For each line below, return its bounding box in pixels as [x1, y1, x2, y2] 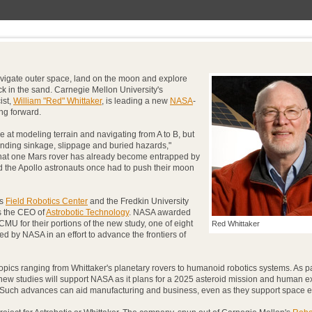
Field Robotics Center [6, 196, 88, 206]
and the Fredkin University [88, 196, 189, 206]
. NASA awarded [129, 208, 191, 217]
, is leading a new [102, 96, 170, 106]
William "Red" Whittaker [13, 96, 102, 106]
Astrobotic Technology [46, 208, 129, 217]
